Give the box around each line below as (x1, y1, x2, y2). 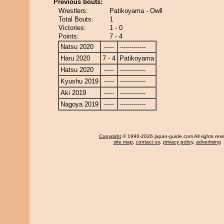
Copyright (99, 133, 121, 139)
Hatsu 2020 (60, 66, 93, 73)
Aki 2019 (60, 89, 86, 96)
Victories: (58, 24, 86, 31)
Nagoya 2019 (60, 100, 98, 108)
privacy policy (162, 139, 193, 144)
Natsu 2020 (60, 43, 93, 50)
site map (113, 139, 133, 144)
